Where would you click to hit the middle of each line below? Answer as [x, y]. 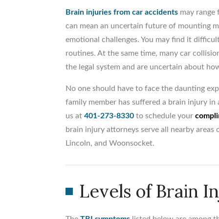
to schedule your [165, 116]
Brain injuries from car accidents [122, 12]
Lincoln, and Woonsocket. [110, 143]
